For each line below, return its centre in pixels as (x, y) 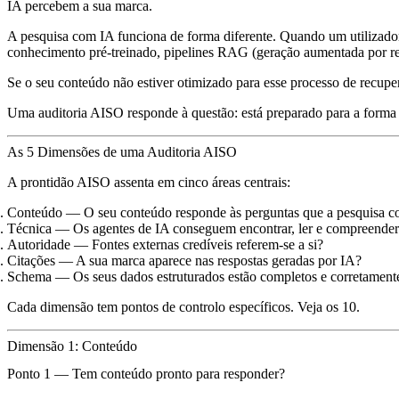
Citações (31, 260)
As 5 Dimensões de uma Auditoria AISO (122, 151)
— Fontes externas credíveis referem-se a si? (197, 244)
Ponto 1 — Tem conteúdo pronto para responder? (146, 373)
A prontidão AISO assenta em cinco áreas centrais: (149, 182)
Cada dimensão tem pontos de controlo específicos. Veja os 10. (183, 306)
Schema (29, 276)
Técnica (29, 228)
